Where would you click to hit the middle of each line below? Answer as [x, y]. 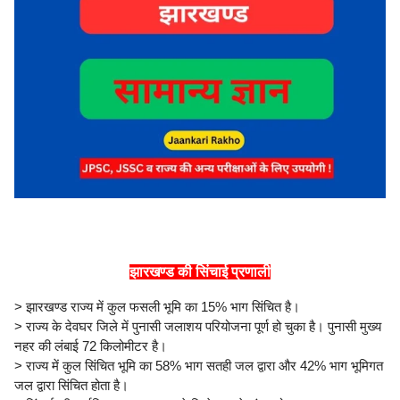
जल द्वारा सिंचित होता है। [73, 386]
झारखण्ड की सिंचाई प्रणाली [200, 272]
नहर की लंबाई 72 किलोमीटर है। [91, 346]
